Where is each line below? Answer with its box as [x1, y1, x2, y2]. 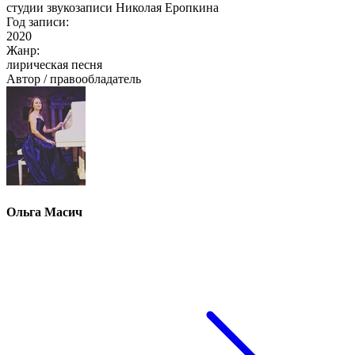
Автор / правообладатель [6, 72, 141, 86]
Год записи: [6, 15, 69, 29]
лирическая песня [6, 58, 102, 72]
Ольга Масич [6, 205, 82, 219]
